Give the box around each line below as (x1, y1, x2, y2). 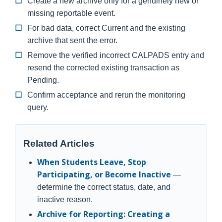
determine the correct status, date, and (37, 183, 170, 192)
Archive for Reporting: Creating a (37, 209, 170, 220)
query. (27, 103, 49, 112)
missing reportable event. (27, 9, 115, 18)
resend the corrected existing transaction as (27, 63, 179, 72)
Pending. (27, 76, 59, 85)
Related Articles (23, 138, 95, 149)
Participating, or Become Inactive (37, 169, 171, 180)
